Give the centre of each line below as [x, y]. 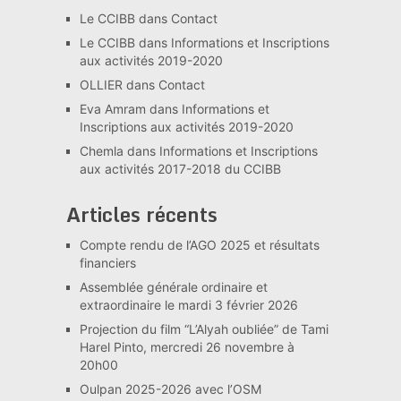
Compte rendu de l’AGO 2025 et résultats [199, 244]
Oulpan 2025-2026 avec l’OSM [170, 388]
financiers [107, 262]
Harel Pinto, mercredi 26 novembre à [187, 346]
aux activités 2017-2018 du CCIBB [180, 168]
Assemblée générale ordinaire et [173, 286]
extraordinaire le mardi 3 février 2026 [188, 304]
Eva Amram [112, 108]
